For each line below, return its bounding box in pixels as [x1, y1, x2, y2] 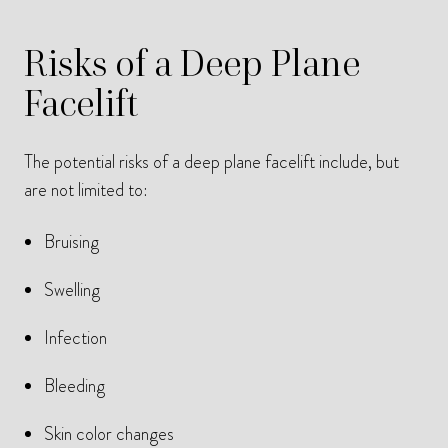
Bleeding [44, 373, 105, 400]
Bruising [44, 229, 99, 256]
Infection [44, 325, 107, 352]
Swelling [44, 277, 100, 304]
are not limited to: [24, 177, 148, 204]
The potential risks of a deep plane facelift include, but [24, 149, 399, 176]
